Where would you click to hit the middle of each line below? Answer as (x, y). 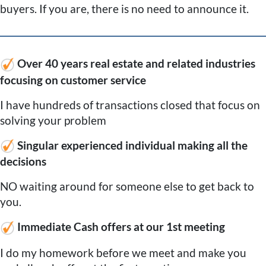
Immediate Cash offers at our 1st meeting (121, 227)
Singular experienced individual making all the (132, 145)
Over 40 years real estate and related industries (136, 64)
